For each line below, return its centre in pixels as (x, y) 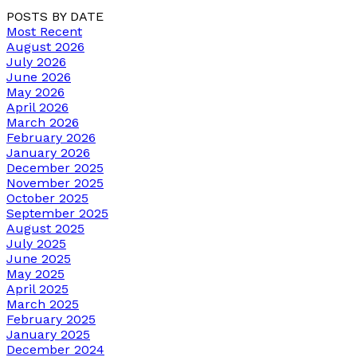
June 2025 (39, 258)
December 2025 (55, 167)
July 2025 (36, 243)
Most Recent (44, 31)
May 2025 (35, 273)
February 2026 (51, 137)
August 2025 (45, 228)
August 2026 (45, 46)
